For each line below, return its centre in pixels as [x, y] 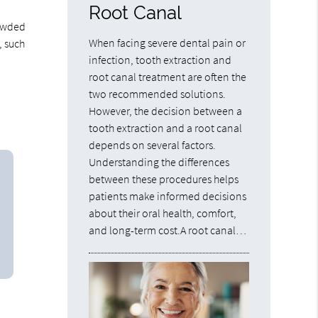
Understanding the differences [159, 161]
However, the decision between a [166, 110]
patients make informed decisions [168, 196]
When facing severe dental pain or [168, 42]
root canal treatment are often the [168, 76]
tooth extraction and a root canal [166, 127]
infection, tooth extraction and [160, 59]
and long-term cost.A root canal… [168, 230]
